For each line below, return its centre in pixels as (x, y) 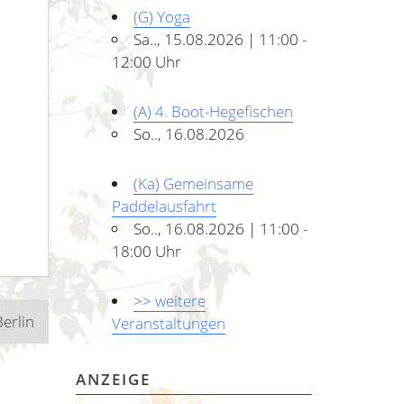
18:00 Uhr (146, 251)
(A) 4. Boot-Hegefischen (213, 111)
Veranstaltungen (168, 323)
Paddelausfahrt (164, 206)
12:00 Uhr (146, 61)
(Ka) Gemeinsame (193, 183)
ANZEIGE (113, 379)
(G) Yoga (161, 16)
